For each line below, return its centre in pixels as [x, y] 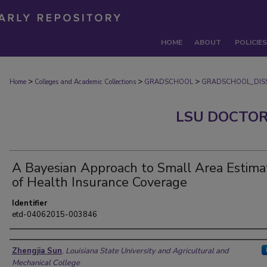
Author [29, 240]
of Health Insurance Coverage [100, 182]
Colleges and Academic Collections [85, 82]
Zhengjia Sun [37, 251]
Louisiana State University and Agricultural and [147, 251]
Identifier [30, 203]
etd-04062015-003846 [55, 215]
